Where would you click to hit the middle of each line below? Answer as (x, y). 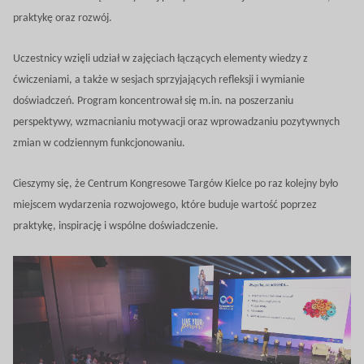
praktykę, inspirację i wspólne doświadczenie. (116, 226)
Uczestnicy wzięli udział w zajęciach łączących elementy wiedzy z (160, 58)
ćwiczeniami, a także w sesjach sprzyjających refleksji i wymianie (159, 80)
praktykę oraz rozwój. (63, 18)
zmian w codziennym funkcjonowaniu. (99, 143)
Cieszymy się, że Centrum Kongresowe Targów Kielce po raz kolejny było (175, 184)
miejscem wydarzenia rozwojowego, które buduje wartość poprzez (165, 205)
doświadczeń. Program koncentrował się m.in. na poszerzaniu (153, 101)
